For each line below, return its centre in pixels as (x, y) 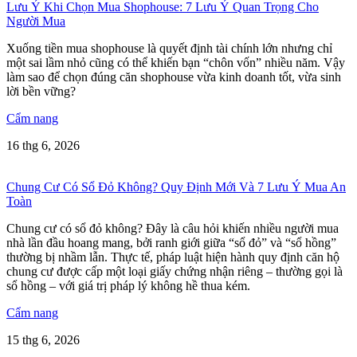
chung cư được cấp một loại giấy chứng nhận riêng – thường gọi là (175, 272)
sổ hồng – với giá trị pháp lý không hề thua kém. (128, 286)
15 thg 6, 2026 (43, 340)
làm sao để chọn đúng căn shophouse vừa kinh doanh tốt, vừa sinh (174, 77)
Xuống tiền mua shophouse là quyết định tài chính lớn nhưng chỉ (169, 49)
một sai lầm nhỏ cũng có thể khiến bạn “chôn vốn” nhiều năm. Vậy (176, 63)
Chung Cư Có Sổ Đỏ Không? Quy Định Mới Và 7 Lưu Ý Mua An (176, 187)
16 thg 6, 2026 (43, 146)
